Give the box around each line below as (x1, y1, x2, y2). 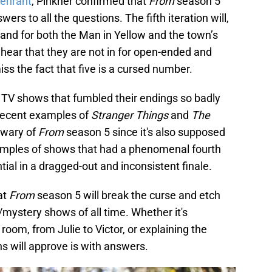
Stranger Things (91, 109, 168, 122)
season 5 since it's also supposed (64, 126, 225, 139)
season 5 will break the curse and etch (37, 189, 220, 202)
